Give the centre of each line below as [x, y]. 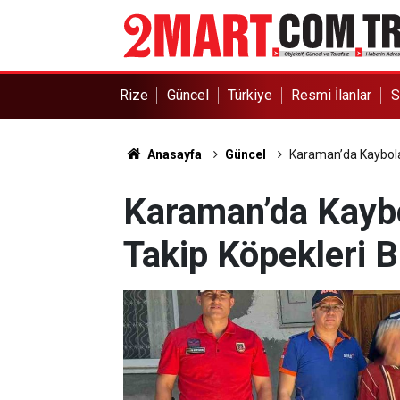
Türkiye [250, 95]
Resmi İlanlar [332, 95]
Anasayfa [173, 154]
